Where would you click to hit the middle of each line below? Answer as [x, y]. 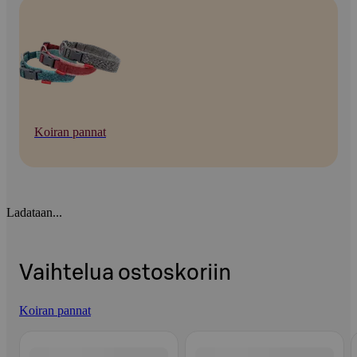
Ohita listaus [50, 331]
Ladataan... [34, 213]
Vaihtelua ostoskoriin [125, 273]
